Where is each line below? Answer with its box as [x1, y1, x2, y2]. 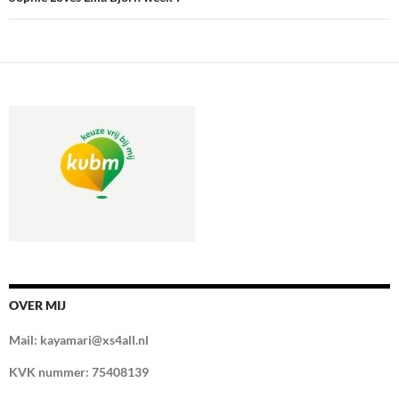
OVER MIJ [9, 297, 66, 313]
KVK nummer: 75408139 [9, 364, 149, 380]
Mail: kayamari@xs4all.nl [9, 332, 149, 348]
